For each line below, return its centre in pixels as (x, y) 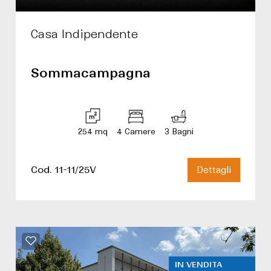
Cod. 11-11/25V (64, 170)
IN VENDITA (198, 265)
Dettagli (214, 170)
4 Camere (136, 132)
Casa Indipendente (84, 34)
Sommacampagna (91, 73)
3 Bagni (179, 132)
